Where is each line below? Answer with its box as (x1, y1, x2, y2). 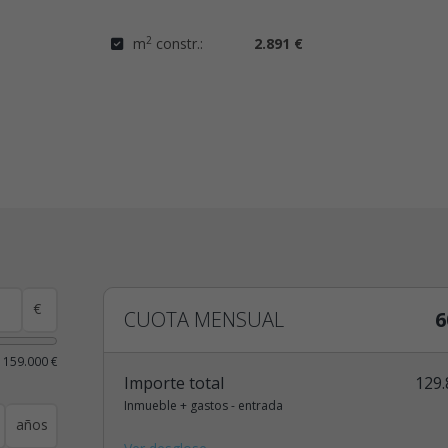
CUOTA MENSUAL (123, 306, 284, 334)
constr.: (151, 34, 203, 53)
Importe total (123, 372, 224, 395)
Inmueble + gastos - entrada (123, 397, 283, 415)
